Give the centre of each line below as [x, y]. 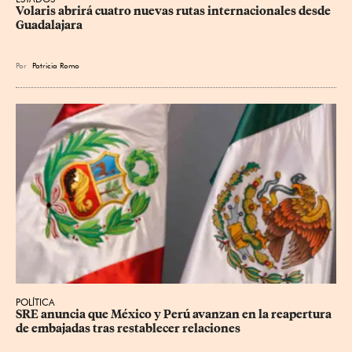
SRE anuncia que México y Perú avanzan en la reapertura [175, 315]
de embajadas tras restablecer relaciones [128, 329]
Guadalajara [49, 25]
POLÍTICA [35, 302]
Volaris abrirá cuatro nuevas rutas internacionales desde [174, 11]
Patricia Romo [56, 65]
